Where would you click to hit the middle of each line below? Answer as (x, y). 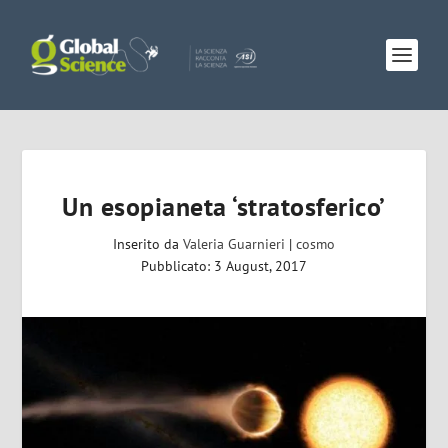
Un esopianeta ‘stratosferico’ (224, 206)
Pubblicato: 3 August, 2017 (224, 266)
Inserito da (148, 244)
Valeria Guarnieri (234, 244)
